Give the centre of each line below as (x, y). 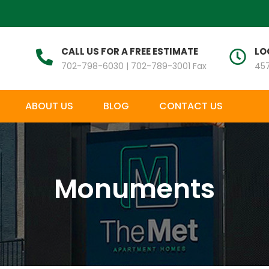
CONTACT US (191, 106)
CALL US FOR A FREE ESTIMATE (130, 51)
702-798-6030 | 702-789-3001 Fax (134, 66)
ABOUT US (49, 106)
